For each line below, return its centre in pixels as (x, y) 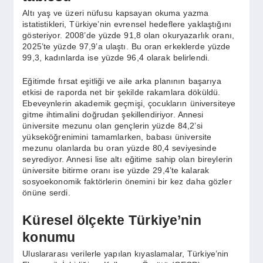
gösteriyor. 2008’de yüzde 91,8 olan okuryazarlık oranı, (128, 36)
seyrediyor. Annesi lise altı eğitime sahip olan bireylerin (128, 159)
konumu (49, 237)
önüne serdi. (46, 193)
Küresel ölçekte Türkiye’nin (112, 220)
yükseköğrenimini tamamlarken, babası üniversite (117, 137)
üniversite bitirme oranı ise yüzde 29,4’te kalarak (116, 171)
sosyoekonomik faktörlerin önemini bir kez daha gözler (127, 182)
